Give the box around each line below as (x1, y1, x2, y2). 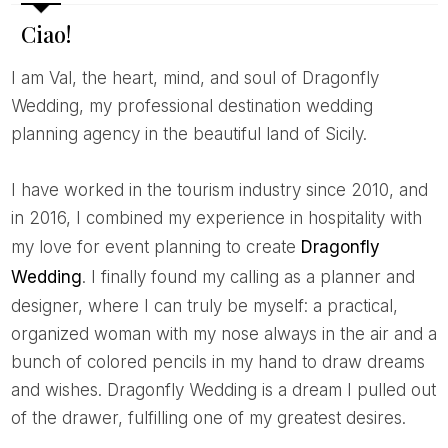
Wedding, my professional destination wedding (10, 95, 373, 116)
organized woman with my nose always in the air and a (10, 323, 437, 344)
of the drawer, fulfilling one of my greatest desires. (10, 407, 406, 428)
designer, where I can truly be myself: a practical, (10, 295, 398, 316)
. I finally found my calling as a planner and (81, 266, 415, 287)
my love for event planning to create (10, 236, 301, 257)
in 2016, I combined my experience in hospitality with (10, 207, 422, 228)
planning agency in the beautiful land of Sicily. (10, 123, 367, 144)
